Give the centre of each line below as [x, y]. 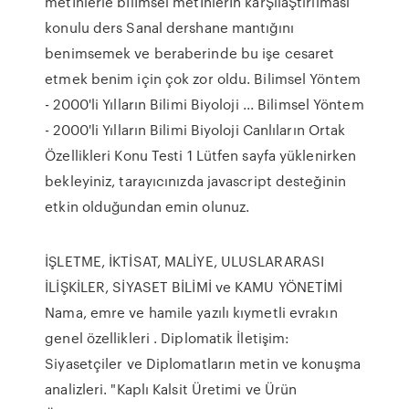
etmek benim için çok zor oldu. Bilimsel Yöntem [203, 79]
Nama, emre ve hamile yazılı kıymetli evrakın [191, 312]
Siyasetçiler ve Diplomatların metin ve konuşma [203, 363]
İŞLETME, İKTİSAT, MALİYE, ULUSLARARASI [185, 261]
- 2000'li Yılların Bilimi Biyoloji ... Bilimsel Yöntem [204, 104]
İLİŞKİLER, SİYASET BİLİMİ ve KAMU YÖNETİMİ [194, 287]
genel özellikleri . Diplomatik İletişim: [168, 338]
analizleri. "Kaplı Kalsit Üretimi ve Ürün [171, 389]
